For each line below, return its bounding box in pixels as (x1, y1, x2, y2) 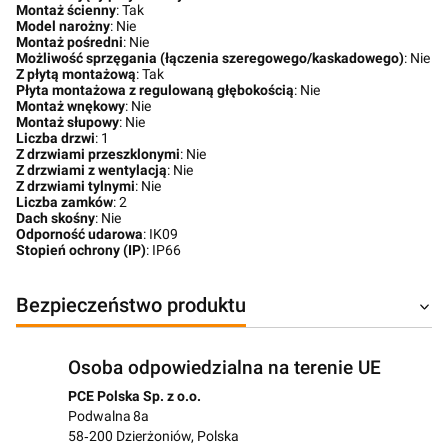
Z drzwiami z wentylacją (16, 162, 167, 178)
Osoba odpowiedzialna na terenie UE (67, 356, 381, 379)
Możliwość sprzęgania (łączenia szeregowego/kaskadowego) (16, 50, 404, 66)
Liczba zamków (16, 194, 113, 210)
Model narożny (16, 18, 110, 34)
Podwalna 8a (67, 408, 149, 424)
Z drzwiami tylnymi (16, 178, 135, 194)
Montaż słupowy (16, 114, 119, 130)
